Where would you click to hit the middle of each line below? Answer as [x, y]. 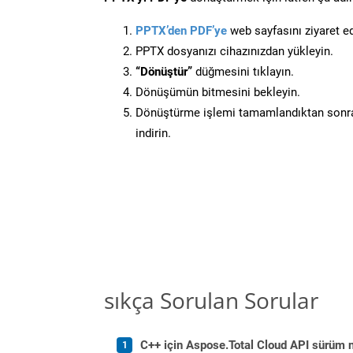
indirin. [153, 133]
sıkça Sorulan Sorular [211, 300]
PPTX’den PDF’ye [181, 30]
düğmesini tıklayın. [243, 71]
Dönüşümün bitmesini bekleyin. [218, 92]
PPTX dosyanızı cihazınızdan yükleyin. [234, 51]
